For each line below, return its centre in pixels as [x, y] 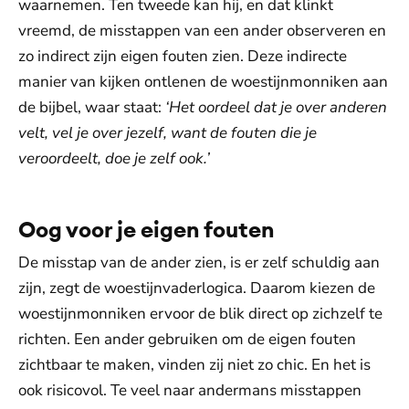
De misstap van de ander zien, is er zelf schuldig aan [199, 262]
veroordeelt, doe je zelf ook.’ [114, 158]
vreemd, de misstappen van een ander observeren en [202, 31]
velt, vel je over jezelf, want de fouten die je [168, 133]
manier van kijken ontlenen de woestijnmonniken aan [203, 82]
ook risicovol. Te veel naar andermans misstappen [190, 390]
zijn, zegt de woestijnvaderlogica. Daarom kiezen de [197, 288]
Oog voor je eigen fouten [146, 229]
